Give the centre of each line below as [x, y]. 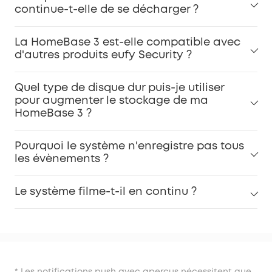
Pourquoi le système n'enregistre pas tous [129, 147]
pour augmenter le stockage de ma [111, 101]
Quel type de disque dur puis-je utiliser [119, 88]
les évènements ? [62, 159]
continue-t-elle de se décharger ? [107, 10]
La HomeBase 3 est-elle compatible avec [127, 43]
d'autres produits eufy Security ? [103, 56]
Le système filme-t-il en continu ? [106, 192]
